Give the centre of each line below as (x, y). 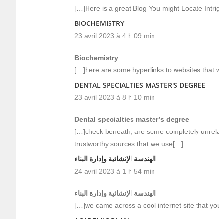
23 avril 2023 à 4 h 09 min (115, 36)
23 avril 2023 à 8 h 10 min (115, 97)
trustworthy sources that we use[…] (129, 144)
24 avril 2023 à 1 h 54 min (115, 171)
